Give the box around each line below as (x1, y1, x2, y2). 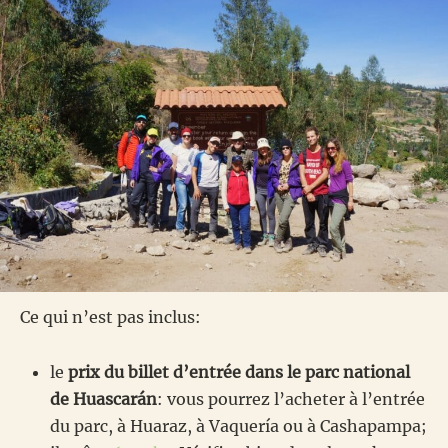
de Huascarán (50, 388, 157, 409)
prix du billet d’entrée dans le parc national (68, 361, 410, 382)
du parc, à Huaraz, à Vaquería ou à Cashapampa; (50, 415, 427, 436)
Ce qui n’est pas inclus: (20, 306, 201, 327)
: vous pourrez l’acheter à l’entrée (157, 388, 425, 409)
